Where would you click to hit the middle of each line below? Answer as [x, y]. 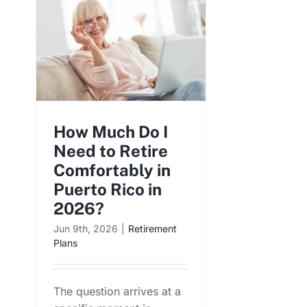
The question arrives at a [117, 292]
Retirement [152, 229]
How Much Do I [111, 132]
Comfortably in [112, 170]
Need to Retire [111, 151]
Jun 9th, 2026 [86, 229]
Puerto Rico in [108, 189]
